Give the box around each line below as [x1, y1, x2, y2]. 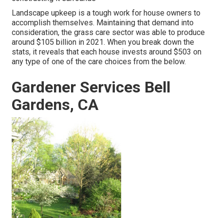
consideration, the [12, 28, 74, 37]
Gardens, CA [12, 95, 98, 114]
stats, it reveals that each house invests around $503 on [12, 47, 201, 57]
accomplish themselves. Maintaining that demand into [12, 18, 194, 28]
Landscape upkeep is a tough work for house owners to [12, 8, 200, 18]
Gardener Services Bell [12, 78, 170, 97]
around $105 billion [12, 37, 76, 47]
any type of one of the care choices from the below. [12, 57, 186, 67]
